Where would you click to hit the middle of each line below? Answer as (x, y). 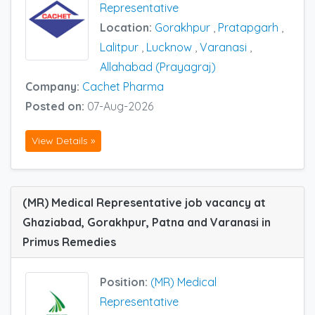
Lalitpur (119, 47)
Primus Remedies (69, 242)
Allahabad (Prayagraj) (158, 66)
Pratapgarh (248, 27)
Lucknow (169, 47)
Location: (127, 27)
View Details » (63, 141)
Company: (54, 86)
